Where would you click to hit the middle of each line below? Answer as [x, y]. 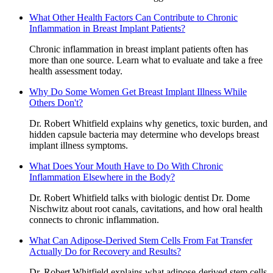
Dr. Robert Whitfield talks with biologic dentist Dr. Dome [140, 197]
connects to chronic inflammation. [94, 219]
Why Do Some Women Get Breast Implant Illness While [138, 91]
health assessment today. [76, 71]
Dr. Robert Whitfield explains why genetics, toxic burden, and [148, 123]
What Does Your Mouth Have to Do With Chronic [126, 166]
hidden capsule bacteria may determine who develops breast [144, 134]
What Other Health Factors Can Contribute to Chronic [133, 17]
